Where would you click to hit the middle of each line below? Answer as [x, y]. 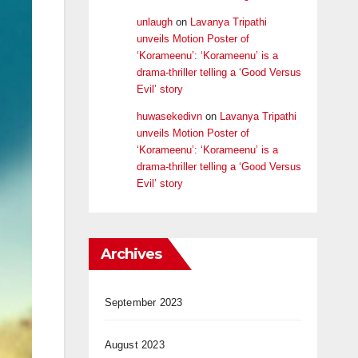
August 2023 [134, 345]
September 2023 [143, 303]
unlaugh [154, 22]
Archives [131, 255]
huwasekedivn [169, 117]
